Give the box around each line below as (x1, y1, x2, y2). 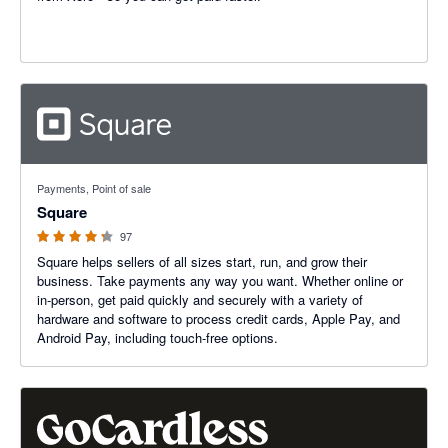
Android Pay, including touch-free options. (37, 328, 278, 347)
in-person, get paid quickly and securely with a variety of (37, 290, 363, 309)
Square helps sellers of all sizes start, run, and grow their (37, 252, 367, 271)
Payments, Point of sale (37, 180, 151, 196)
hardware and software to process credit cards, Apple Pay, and (37, 309, 400, 328)
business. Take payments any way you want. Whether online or (37, 271, 403, 290)
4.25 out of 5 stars (21, 164, 127, 183)
